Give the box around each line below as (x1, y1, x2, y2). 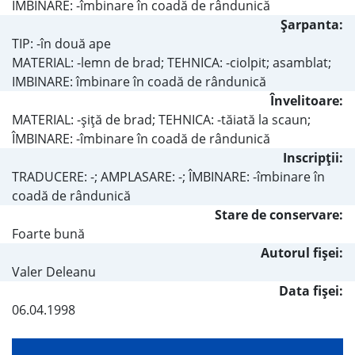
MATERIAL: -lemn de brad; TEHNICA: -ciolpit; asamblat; (12, 53, 331, 71)
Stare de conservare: (215, 205, 343, 223)
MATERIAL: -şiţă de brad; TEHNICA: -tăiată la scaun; (12, 110, 311, 128)
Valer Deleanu (12, 262, 96, 281)
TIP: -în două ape (12, 34, 111, 52)
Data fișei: (279, 281, 343, 300)
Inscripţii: (283, 148, 343, 166)
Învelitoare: (270, 91, 343, 109)
